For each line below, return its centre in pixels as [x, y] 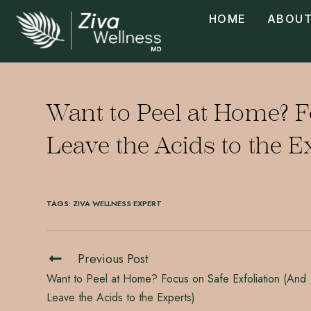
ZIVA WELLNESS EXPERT [118, 203]
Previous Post [114, 259]
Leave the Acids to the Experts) [121, 297]
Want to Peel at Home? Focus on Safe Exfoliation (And [177, 279]
